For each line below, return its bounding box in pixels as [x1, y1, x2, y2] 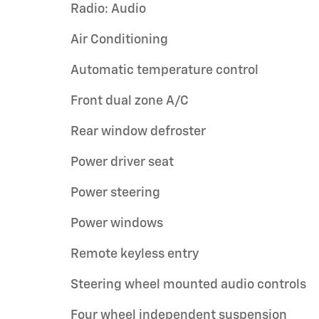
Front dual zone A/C [70, 94, 189, 108]
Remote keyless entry [70, 247, 199, 261]
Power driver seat [70, 155, 174, 169]
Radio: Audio [70, 2, 146, 16]
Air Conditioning [70, 33, 168, 46]
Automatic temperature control [70, 63, 258, 77]
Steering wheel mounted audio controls [70, 278, 306, 291]
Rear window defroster [70, 125, 206, 138]
